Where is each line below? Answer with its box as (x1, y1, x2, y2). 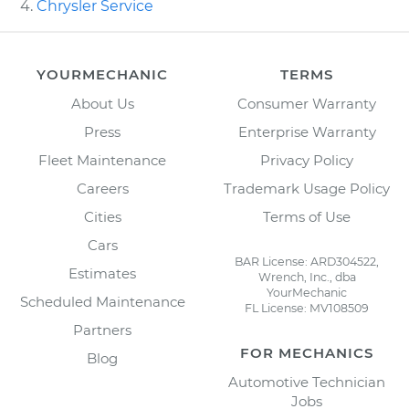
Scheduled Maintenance (19, 292, 185, 310)
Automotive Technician (228, 372, 385, 391)
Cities (83, 207, 121, 225)
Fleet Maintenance (38, 151, 166, 169)
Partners (73, 320, 131, 339)
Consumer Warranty (237, 94, 376, 112)
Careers (76, 179, 129, 197)
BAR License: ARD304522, (235, 254, 379, 268)
